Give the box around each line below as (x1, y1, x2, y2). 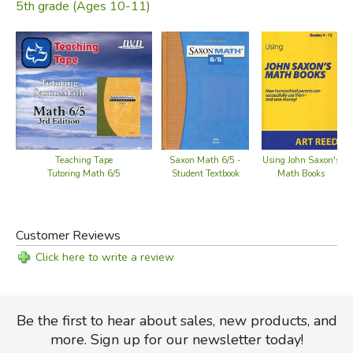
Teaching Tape (55, 154, 113, 166)
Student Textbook (171, 167, 240, 180)
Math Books (277, 167, 325, 180)
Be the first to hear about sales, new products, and (16, 310, 337, 330)
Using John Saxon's (262, 154, 340, 166)
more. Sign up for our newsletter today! (50, 329, 303, 349)
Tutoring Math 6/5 (47, 167, 121, 180)
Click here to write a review (35, 249, 174, 265)
